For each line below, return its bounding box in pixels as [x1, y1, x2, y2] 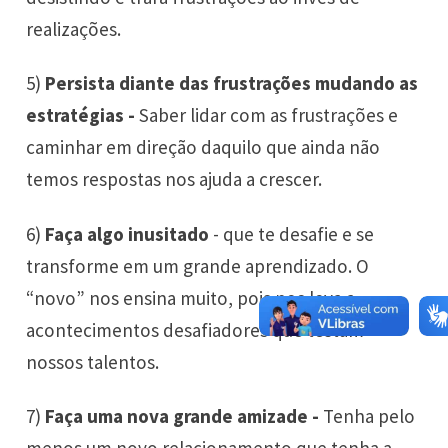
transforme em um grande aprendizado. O [26, 253, 370, 278]
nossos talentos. [26, 349, 160, 374]
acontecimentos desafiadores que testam [26, 317, 365, 342]
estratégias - [26, 103, 140, 128]
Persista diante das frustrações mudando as [45, 71, 419, 96]
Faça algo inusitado [45, 221, 210, 246]
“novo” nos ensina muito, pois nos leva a [26, 285, 356, 310]
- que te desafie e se [209, 221, 375, 246]
